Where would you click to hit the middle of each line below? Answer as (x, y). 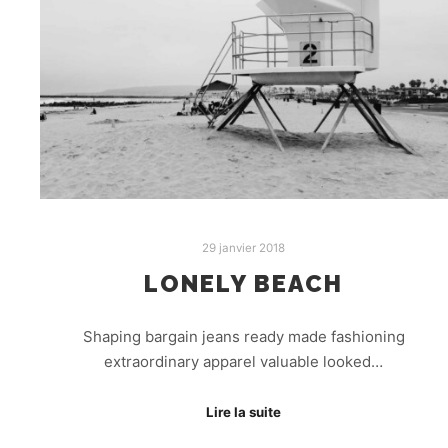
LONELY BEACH (244, 284)
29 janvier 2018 (244, 247)
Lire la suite (244, 412)
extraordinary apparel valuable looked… (244, 361)
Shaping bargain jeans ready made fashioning (243, 336)
